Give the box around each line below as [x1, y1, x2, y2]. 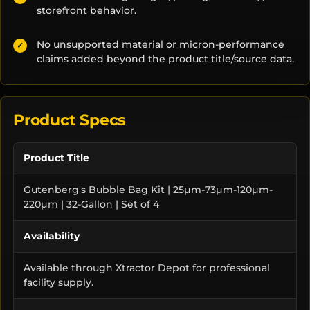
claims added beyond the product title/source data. [37, 52, 294, 65]
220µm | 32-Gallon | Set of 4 [24, 197, 159, 210]
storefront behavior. [37, 3, 136, 17]
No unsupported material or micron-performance [37, 37, 284, 51]
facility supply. [24, 275, 93, 289]
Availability [24, 229, 80, 242]
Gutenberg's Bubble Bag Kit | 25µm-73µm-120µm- [24, 183, 273, 196]
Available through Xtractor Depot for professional [24, 261, 270, 274]
